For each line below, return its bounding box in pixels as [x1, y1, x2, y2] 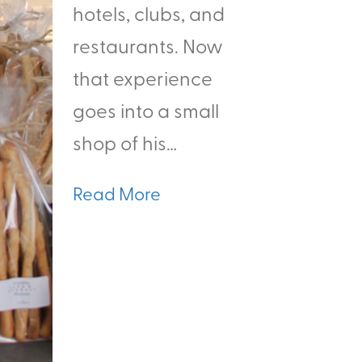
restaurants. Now [73, 32, 223, 58]
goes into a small [73, 97, 219, 123]
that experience [73, 65, 213, 90]
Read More [73, 181, 161, 205]
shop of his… [73, 129, 177, 155]
